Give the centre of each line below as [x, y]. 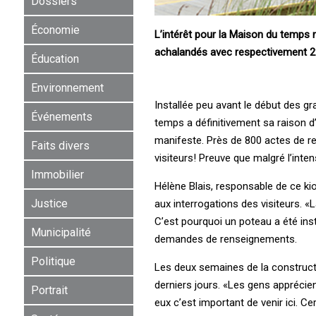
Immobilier [57, 174]
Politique [53, 261]
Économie [55, 30]
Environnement [67, 87]
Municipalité [61, 232]
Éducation [55, 59]
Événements [61, 116]
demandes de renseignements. [225, 239]
